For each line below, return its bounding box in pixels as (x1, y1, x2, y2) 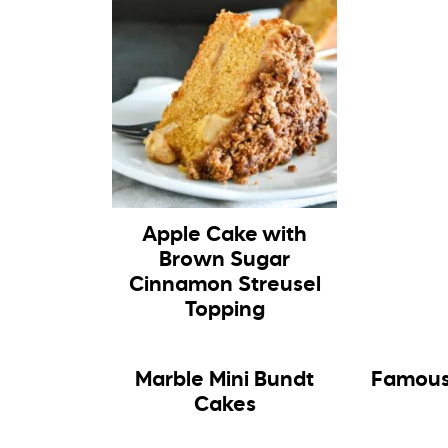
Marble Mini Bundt (135, 370, 315, 392)
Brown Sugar (159, 250, 291, 272)
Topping (184, 300, 265, 322)
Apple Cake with (142, 225, 308, 247)
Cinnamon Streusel (128, 275, 321, 297)
